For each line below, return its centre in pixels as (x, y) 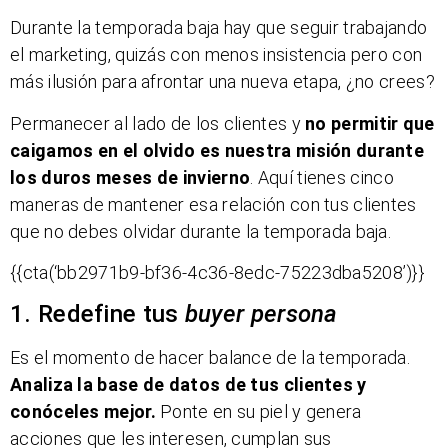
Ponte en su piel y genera (261, 412)
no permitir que (370, 123)
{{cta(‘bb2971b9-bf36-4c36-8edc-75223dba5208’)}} (218, 272)
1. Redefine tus (97, 314)
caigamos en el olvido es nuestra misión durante (217, 150)
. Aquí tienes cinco (322, 177)
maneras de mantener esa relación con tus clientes (213, 204)
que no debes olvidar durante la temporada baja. (201, 231)
